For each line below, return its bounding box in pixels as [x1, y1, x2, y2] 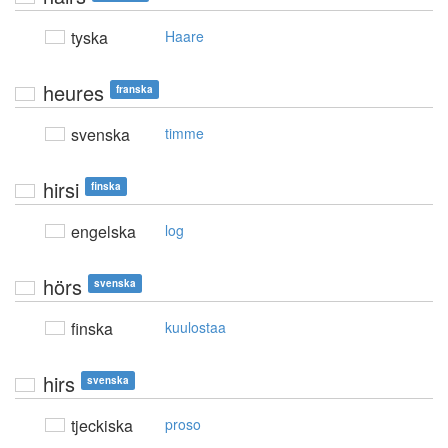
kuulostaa [165, 317, 226, 338]
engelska [67, 220, 136, 244]
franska [116, 82, 153, 97]
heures [43, 78, 104, 108]
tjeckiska [67, 414, 133, 438]
